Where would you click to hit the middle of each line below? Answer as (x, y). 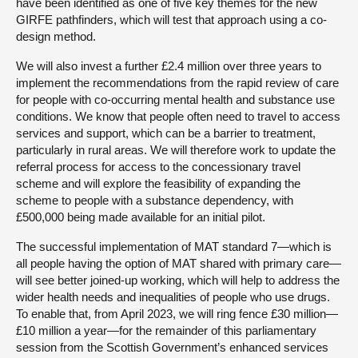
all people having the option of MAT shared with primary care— (179, 263)
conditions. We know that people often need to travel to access (178, 116)
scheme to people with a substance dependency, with (155, 200)
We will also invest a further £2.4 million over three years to (169, 66)
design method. (56, 36)
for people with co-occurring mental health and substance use (175, 99)
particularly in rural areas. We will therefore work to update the (176, 149)
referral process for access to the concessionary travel (158, 166)
